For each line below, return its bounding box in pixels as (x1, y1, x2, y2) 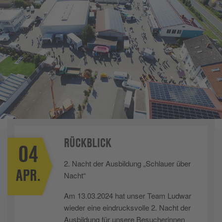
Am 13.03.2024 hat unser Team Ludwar (64, 190, 191, 201)
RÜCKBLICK (64, 135, 111, 151)
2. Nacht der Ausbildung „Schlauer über (64, 158, 191, 169)
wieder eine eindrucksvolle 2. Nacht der (64, 202, 191, 213)
